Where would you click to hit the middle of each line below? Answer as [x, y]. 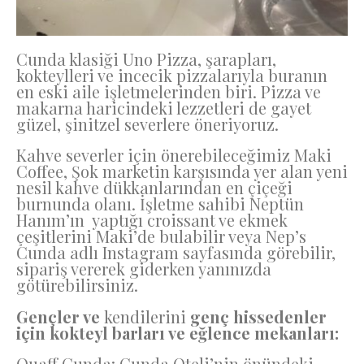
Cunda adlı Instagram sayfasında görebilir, [176, 253]
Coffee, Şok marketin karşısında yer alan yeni [182, 171]
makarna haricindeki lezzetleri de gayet [164, 107]
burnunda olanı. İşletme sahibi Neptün [160, 204]
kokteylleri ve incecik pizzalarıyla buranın [172, 75]
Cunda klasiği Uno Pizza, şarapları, [146, 58]
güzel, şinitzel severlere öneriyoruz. [149, 123]
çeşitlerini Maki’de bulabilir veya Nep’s [161, 236]
